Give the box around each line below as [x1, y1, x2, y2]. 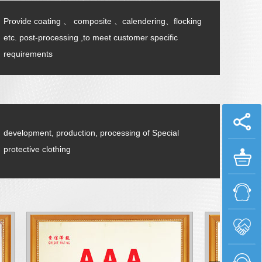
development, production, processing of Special [4, 128, 179, 137]
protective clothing [4, 144, 71, 154]
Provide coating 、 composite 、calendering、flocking [4, 16, 202, 26]
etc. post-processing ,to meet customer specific [4, 33, 178, 42]
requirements [4, 49, 53, 58]
